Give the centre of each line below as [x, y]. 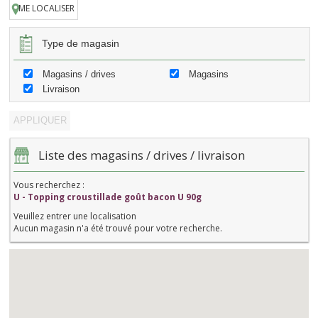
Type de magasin [80, 43]
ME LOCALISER [46, 9]
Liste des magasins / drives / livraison [141, 155]
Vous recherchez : [49, 185]
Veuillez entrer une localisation [75, 216]
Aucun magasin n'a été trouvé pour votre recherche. [117, 228]
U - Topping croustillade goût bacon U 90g [107, 197]
